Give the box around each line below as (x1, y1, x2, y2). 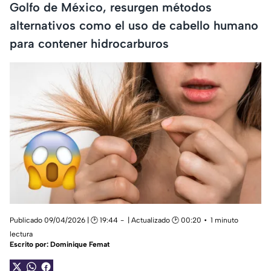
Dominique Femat (50, 240, 109, 249)
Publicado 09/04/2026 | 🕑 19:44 (10, 216, 118, 225)
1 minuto (211, 216, 238, 225)
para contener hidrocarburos (10, 36, 169, 51)
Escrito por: (10, 240, 50, 249)
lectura (10, 230, 33, 239)
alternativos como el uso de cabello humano (10, 18, 258, 33)
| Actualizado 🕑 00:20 (128, 216, 201, 225)
